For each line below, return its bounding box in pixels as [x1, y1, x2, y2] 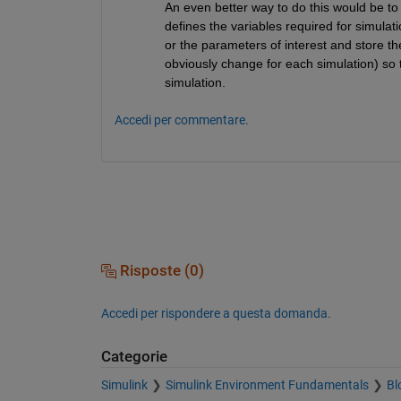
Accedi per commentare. [114, 112, 249, 127]
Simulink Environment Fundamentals [165, 378, 369, 393]
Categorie [100, 347, 167, 365]
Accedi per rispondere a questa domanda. [100, 305, 331, 320]
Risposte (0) [115, 261, 204, 279]
